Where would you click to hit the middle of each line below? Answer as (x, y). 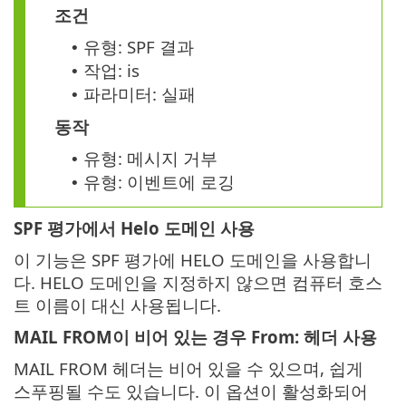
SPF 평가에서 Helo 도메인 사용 (134, 228)
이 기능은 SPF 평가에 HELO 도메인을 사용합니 (193, 260)
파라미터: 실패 (140, 94)
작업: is (111, 71)
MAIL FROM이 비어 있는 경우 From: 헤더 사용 (195, 337)
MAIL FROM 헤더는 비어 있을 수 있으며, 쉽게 (188, 369)
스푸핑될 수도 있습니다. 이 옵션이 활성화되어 (191, 391)
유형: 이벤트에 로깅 (159, 182)
